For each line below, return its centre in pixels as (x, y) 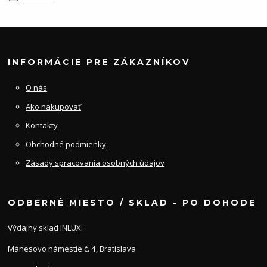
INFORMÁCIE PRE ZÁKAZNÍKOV (99, 62)
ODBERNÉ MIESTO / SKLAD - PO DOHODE (132, 202)
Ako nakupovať (54, 106)
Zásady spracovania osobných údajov (95, 163)
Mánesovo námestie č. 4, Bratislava (72, 249)
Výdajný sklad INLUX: (46, 228)
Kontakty (42, 125)
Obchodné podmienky (66, 144)
